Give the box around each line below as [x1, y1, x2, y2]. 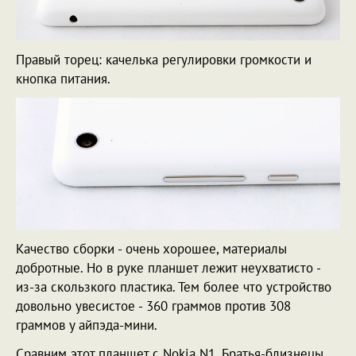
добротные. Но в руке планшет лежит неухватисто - [16, 259, 320, 277]
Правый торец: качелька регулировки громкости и [16, 50, 311, 68]
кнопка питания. [16, 69, 110, 87]
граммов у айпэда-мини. [16, 316, 157, 335]
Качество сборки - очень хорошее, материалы [16, 240, 287, 258]
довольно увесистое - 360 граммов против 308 [16, 297, 291, 315]
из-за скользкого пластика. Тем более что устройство [16, 278, 331, 296]
